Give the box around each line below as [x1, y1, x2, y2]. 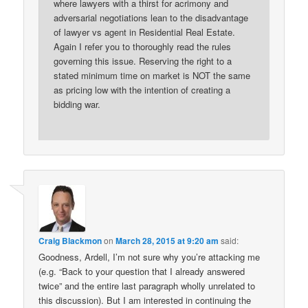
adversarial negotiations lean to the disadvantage [54, 10, 249, 24]
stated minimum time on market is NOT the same [54, 68, 251, 82]
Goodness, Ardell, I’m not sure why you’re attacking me [38, 250, 261, 264]
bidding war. [54, 97, 101, 111]
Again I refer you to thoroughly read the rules [54, 39, 232, 53]
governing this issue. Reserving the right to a [54, 54, 232, 67]
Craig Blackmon [38, 234, 102, 247]
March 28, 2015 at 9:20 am [115, 234, 219, 247]
